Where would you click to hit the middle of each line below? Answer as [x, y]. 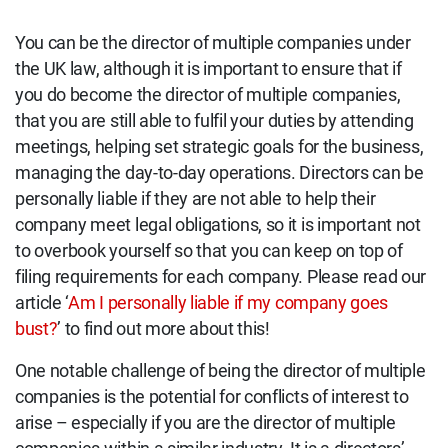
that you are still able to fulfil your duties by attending [214, 121]
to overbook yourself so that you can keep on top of [209, 251]
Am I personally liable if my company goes [228, 303]
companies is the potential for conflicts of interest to [212, 397]
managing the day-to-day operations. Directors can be [219, 173]
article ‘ [42, 303]
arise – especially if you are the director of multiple [205, 423]
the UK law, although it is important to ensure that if [208, 69]
